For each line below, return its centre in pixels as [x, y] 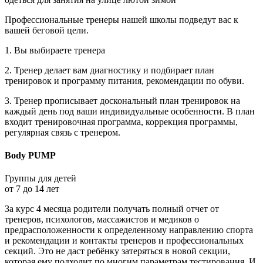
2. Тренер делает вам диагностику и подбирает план [109, 70]
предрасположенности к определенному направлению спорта [129, 230]
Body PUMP [30, 155]
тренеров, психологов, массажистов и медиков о [102, 220]
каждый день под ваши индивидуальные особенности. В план [130, 111]
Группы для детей [41, 178]
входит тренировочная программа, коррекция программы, [121, 122]
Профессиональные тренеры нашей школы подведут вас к [122, 19]
